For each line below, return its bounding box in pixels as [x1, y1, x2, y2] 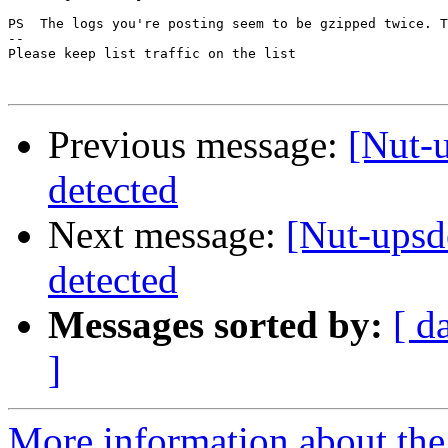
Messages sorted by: [48, 303, 383, 347]
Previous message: [48, 123, 348, 167]
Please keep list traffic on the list [8, 46, 296, 62]
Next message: [48, 213, 286, 257]
